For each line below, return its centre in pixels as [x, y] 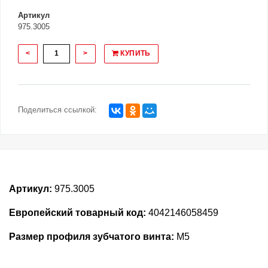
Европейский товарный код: [77, 213]
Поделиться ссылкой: [57, 110]
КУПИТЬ [135, 54]
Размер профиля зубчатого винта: [92, 237]
